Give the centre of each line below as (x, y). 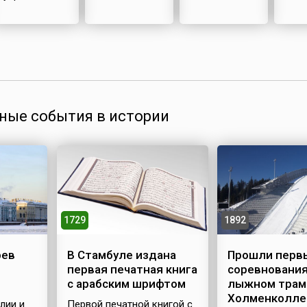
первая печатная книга (132, 269)
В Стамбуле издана (121, 255)
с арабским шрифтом (126, 283)
